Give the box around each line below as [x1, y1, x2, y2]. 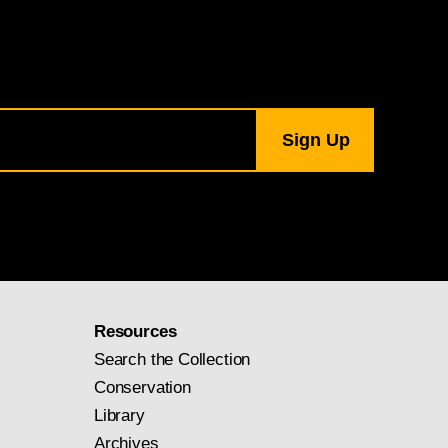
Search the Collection [94, 350, 251, 369]
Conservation [94, 378, 191, 397]
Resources [94, 322, 177, 341]
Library [94, 406, 145, 425]
